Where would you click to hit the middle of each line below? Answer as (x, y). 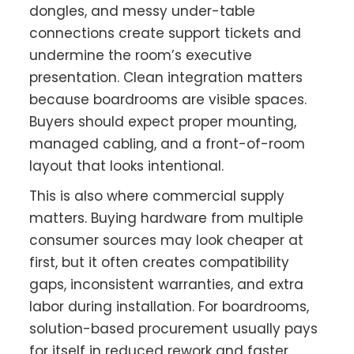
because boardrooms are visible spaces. (168, 100)
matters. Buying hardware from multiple (167, 218)
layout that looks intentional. (127, 166)
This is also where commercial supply (157, 196)
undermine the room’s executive (141, 56)
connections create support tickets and (166, 34)
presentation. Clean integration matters (166, 78)
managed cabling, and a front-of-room (168, 144)
